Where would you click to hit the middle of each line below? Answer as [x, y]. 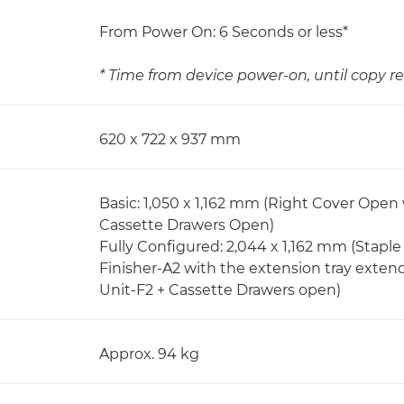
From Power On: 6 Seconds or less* [224, 32]
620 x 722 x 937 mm [170, 139]
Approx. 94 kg [149, 354]
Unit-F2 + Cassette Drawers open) [220, 290]
